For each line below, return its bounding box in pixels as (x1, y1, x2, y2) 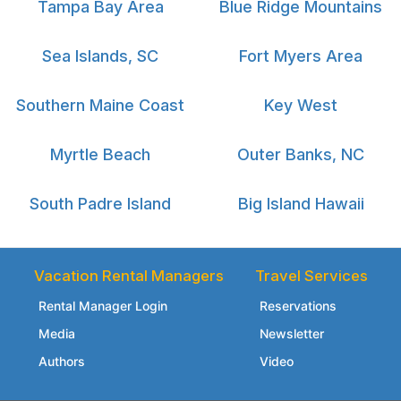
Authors (38, 353, 85, 369)
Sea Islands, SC (42, 46, 158, 65)
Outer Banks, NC (237, 144, 364, 164)
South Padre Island (30, 193, 171, 213)
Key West (264, 95, 337, 115)
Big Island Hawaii (237, 193, 364, 213)
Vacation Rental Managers (33, 266, 224, 285)
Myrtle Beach (50, 144, 150, 164)
